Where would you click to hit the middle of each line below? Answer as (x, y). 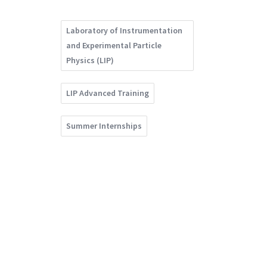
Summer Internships (104, 126)
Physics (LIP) (90, 60)
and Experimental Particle (114, 46)
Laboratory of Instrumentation (124, 31)
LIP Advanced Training (108, 93)
